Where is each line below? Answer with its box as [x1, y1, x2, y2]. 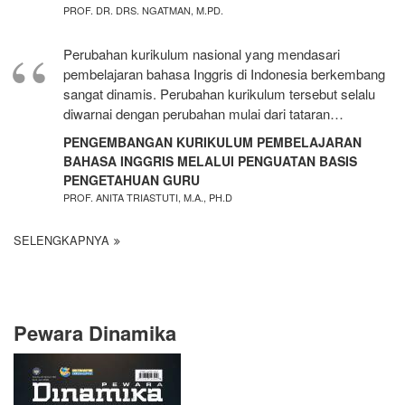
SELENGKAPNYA [14, 231, 109, 250]
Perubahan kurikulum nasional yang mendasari [63, 44, 340, 64]
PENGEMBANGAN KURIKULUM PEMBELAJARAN [63, 133, 362, 152]
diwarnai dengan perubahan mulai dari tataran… [63, 104, 344, 124]
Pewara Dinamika [14, 318, 176, 348]
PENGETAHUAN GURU [63, 171, 200, 190]
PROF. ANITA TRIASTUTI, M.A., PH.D [63, 190, 232, 205]
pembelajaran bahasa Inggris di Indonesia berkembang [63, 64, 385, 84]
